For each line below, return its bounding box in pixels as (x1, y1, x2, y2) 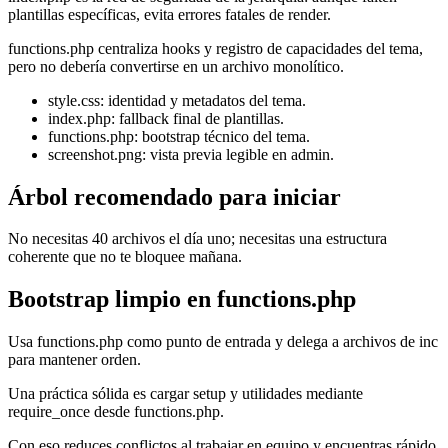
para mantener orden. (8, 351, 141, 369)
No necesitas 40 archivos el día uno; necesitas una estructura (8, 230, 387, 248)
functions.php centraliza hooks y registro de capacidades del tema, (8, 39, 423, 57)
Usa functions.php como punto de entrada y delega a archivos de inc (8, 333, 438, 351)
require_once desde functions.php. (8, 403, 224, 421)
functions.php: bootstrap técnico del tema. (48, 127, 310, 145)
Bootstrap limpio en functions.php (8, 286, 356, 313)
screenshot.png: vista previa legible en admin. (48, 145, 334, 163)
